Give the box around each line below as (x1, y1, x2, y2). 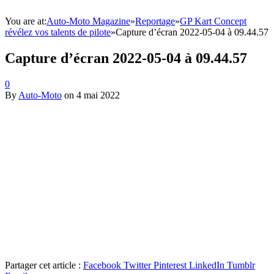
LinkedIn (189, 259, 224, 270)
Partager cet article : (5, 259, 81, 270)
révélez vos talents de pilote (5, 27, 111, 37)
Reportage (135, 16, 175, 26)
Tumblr (227, 259, 255, 270)
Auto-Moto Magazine (46, 16, 130, 26)
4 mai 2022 (76, 89, 120, 100)
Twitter (124, 259, 151, 270)
